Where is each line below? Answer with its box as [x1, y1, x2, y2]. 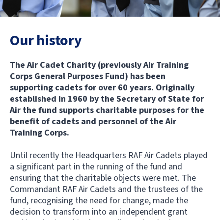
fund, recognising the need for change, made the [10, 194, 188, 207]
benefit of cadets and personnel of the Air [10, 115, 176, 128]
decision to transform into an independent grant [10, 206, 188, 218]
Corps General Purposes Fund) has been [10, 70, 165, 82]
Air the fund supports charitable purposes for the [10, 104, 204, 116]
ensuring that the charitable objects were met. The [10, 172, 196, 184]
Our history [10, 30, 82, 51]
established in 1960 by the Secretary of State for [10, 93, 204, 105]
